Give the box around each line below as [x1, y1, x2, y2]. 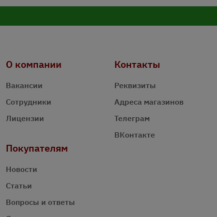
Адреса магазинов [114, 96, 184, 107]
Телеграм [114, 113, 150, 123]
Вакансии [6, 80, 43, 90]
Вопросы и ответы [6, 197, 75, 207]
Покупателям [6, 141, 68, 155]
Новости [6, 164, 37, 174]
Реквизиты [114, 80, 156, 90]
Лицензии [6, 113, 44, 123]
